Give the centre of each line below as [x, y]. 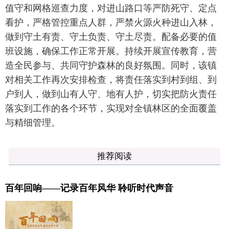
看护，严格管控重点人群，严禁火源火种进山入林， [111, 22]
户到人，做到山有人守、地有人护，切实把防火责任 [111, 94]
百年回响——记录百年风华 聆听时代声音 [89, 188]
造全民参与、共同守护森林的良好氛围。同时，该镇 [111, 65]
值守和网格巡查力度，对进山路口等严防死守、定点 [111, 8]
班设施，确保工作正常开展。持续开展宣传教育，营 [111, 51]
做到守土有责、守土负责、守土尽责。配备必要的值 [111, 37]
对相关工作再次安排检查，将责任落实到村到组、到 [111, 80]
